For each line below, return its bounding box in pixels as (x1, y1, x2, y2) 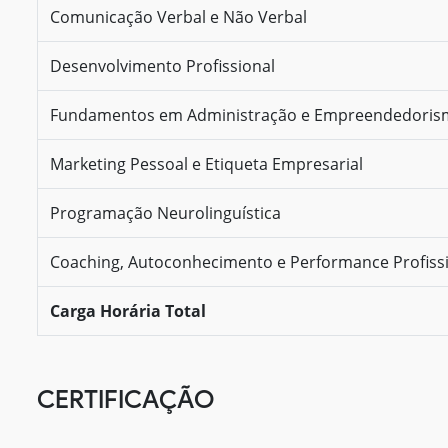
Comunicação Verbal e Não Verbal (50, 5, 307, 28)
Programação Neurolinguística (50, 201, 281, 224)
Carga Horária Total (50, 299, 206, 322)
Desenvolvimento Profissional (50, 54, 275, 77)
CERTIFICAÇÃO (37, 383, 214, 414)
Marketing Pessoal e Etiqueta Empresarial (50, 152, 363, 175)
